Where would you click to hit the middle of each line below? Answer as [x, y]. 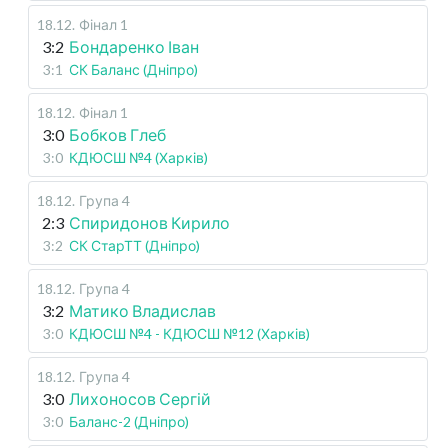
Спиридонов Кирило [149, 223]
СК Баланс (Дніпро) [133, 70]
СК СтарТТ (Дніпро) [134, 246]
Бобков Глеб [117, 135]
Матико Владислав [142, 311]
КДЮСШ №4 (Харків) [138, 158]
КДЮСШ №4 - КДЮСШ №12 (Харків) [189, 334]
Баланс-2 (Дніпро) [129, 422]
